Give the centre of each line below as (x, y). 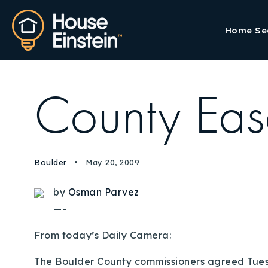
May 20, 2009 (111, 162)
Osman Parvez (103, 192)
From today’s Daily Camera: (103, 235)
